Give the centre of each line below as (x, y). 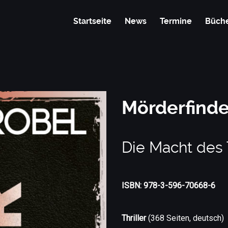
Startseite (93, 21)
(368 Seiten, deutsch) (185, 218)
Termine (176, 21)
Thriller (134, 218)
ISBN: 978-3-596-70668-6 (168, 186)
